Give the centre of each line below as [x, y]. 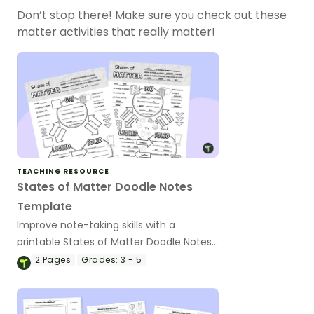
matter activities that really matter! [116, 32]
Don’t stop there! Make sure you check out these [152, 15]
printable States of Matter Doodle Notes [114, 241]
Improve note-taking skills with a [96, 225]
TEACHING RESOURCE [63, 171]
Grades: [100, 259]
